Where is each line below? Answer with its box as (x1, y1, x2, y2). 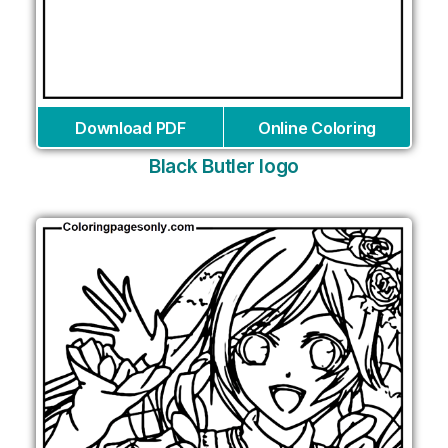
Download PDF (75, 117, 186, 138)
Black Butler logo (148, 154, 300, 178)
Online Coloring (258, 117, 376, 138)
